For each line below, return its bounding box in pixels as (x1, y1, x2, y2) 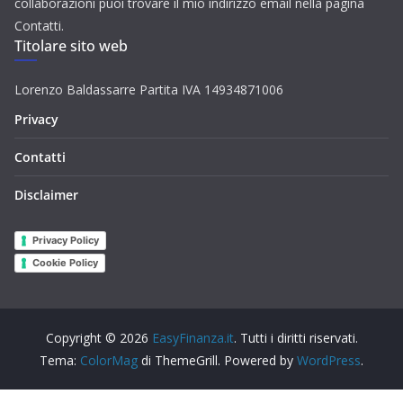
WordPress (297, 352, 361, 369)
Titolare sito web (14, 36, 128, 56)
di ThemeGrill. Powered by (138, 352, 297, 369)
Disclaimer (14, 186, 78, 203)
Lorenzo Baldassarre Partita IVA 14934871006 (14, 81, 283, 98)
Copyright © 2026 (45, 329, 152, 346)
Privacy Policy (32, 233, 99, 246)
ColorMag (80, 352, 138, 369)
